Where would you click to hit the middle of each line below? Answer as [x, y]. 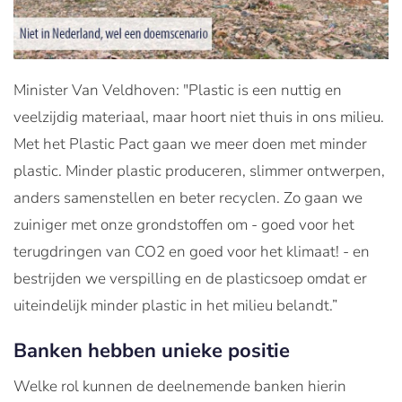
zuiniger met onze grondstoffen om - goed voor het [184, 224]
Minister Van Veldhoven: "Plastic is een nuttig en [178, 90]
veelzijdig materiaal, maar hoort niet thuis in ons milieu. [199, 117]
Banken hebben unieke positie [152, 350]
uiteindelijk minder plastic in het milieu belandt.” [175, 305]
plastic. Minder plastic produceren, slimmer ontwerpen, [199, 170]
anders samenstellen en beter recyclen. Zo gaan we [188, 197]
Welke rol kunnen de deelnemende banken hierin [180, 386]
